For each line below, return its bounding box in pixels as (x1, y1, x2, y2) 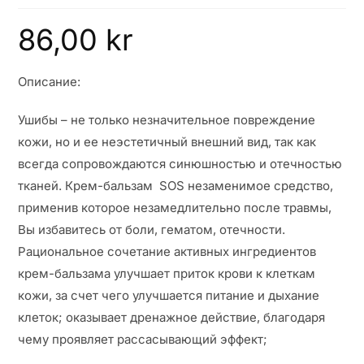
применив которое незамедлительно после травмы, (18, 200, 332, 216)
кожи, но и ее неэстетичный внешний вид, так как (18, 134, 317, 150)
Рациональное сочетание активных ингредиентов (18, 244, 317, 260)
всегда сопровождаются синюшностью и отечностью (18, 156, 343, 172)
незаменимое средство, (188, 178, 334, 194)
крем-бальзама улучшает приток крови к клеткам (18, 266, 316, 282)
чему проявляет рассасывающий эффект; (18, 331, 268, 348)
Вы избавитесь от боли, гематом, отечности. (18, 222, 286, 238)
